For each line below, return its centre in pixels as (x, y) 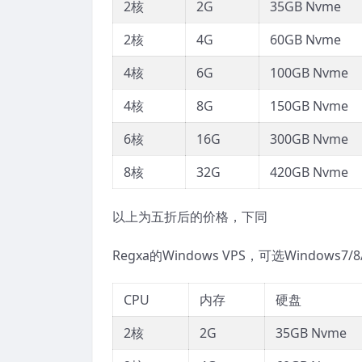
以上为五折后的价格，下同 (190, 217)
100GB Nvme (309, 73)
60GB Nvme (305, 40)
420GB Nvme (309, 173)
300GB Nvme (309, 139)
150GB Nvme (309, 106)
